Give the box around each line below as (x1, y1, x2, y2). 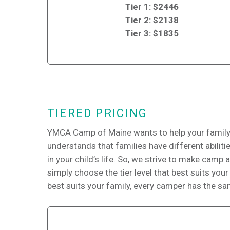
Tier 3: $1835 (125, 28, 179, 39)
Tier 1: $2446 (125, 1, 179, 12)
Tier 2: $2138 (125, 14, 179, 25)
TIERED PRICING (47, 106, 147, 120)
